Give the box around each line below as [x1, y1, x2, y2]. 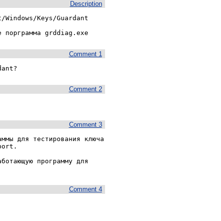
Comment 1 [69, 50, 102, 58]
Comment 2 [69, 85, 102, 93]
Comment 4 [69, 185, 102, 193]
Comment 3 [69, 120, 102, 128]
